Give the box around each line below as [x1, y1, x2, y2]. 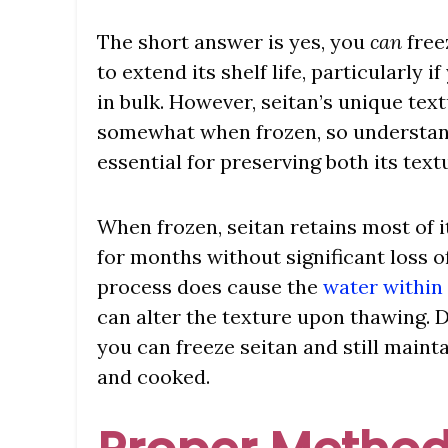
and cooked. [97, 364, 210, 390]
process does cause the [97, 274, 323, 300]
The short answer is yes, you [97, 29, 370, 55]
